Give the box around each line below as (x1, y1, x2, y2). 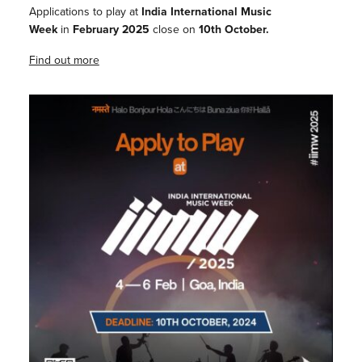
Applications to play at (28, 3, 138, 20)
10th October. (198, 21, 269, 38)
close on (152, 21, 199, 38)
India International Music (137, 3, 271, 20)
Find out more (28, 52, 99, 69)
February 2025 (72, 21, 153, 38)
